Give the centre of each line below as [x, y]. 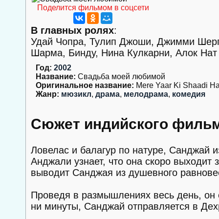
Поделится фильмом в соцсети [93, 8]
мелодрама [146, 94]
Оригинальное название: [85, 85]
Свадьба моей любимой [120, 77]
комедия [189, 94]
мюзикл [76, 94]
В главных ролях [72, 30]
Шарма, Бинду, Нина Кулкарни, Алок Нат [124, 53]
